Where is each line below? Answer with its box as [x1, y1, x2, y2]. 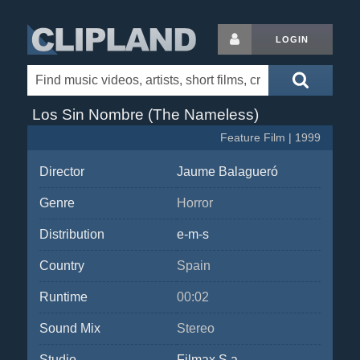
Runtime [39, 290, 88, 304]
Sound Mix [39, 321, 100, 335]
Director [39, 165, 84, 178]
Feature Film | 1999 [220, 132, 321, 144]
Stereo [176, 321, 215, 335]
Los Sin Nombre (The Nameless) [31, 106, 259, 123]
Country [39, 259, 84, 272]
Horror [176, 196, 213, 210]
